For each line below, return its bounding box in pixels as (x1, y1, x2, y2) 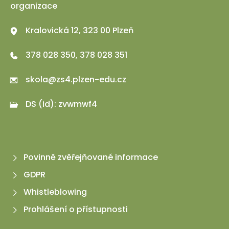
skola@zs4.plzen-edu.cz (26, 74, 126, 85)
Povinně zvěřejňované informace (24, 151, 158, 163)
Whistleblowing (24, 186, 87, 198)
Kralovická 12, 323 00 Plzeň (26, 25, 133, 36)
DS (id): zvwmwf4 (26, 98, 97, 110)
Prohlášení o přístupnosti (24, 203, 128, 215)
